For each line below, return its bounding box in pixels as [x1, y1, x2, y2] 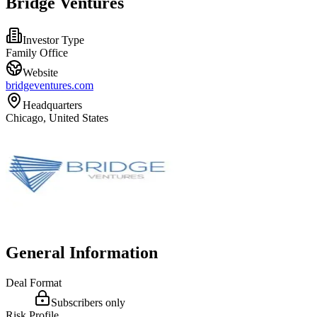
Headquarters [23, 98, 82, 111]
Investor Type [23, 33, 84, 46]
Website [23, 66, 58, 79]
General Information [6, 243, 158, 262]
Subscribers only [51, 296, 125, 309]
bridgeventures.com [6, 79, 93, 91]
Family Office [6, 46, 68, 59]
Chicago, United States [6, 111, 108, 124]
